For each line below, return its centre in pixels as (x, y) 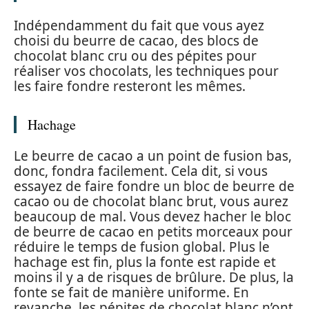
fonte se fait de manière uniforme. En (131, 293)
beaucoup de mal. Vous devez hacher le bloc (152, 217)
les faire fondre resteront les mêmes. (130, 86)
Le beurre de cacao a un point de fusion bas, (153, 156)
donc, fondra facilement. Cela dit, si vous (141, 171)
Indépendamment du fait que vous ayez (139, 25)
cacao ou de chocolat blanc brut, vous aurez (151, 202)
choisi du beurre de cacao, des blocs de (136, 40)
